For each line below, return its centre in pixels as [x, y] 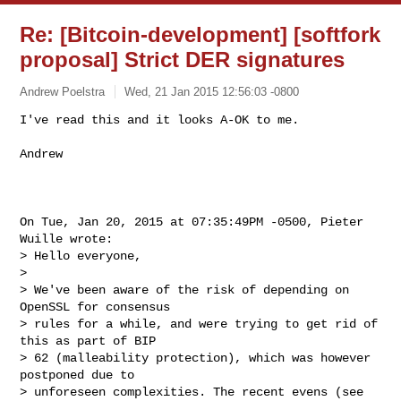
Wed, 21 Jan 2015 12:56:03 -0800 [212, 91]
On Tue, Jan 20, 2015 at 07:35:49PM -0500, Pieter [192, 222]
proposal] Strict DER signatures [183, 60]
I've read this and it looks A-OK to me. [160, 119]
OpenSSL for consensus [95, 307]
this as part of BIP [88, 341]
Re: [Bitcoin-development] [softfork [200, 34]
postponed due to [77, 375]
